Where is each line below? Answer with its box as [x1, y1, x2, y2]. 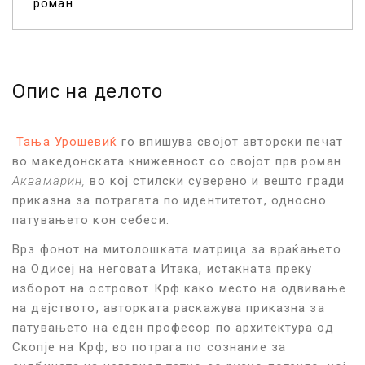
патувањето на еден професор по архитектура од [12, 319, 334, 335]
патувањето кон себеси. [12, 212, 169, 227]
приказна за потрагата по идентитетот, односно [12, 192, 327, 208]
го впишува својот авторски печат [117, 134, 343, 149]
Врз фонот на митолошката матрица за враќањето [12, 241, 341, 257]
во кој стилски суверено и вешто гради [90, 173, 345, 188]
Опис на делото [12, 79, 163, 103]
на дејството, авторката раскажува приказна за [12, 300, 325, 315]
